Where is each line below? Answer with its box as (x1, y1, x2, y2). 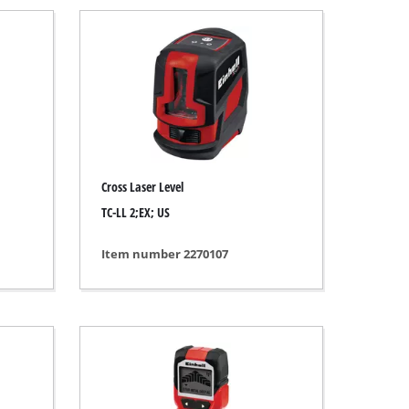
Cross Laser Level (100, 177, 184, 195)
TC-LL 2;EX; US (100, 204, 170, 222)
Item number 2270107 (100, 245, 228, 262)
